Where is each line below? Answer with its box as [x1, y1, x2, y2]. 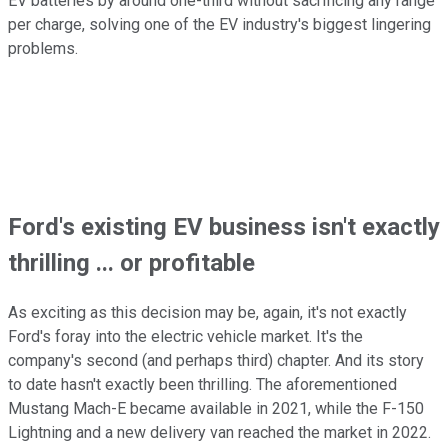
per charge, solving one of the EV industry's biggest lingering [8, 15, 431, 35]
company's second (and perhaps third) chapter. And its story [8, 351, 424, 371]
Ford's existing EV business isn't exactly [8, 213, 440, 242]
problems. [8, 39, 78, 59]
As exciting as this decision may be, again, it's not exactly [8, 303, 407, 323]
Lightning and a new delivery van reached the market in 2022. [8, 423, 431, 443]
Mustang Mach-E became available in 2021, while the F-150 [8, 399, 424, 419]
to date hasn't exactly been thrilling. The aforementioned [8, 375, 397, 395]
